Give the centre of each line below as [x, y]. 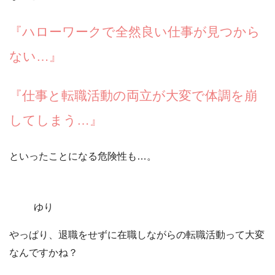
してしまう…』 [56, 120]
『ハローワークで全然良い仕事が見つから [135, 32]
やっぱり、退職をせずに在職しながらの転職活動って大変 [137, 235]
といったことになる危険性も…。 [83, 156]
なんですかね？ [44, 253]
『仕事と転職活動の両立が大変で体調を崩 [133, 95]
